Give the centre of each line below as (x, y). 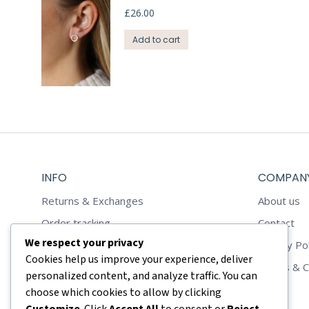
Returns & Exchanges (92, 200)
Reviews (62, 245)
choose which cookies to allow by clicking (123, 293)
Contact (276, 222)
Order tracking (76, 222)
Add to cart (156, 39)
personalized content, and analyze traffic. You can (141, 276)
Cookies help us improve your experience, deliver (139, 260)
